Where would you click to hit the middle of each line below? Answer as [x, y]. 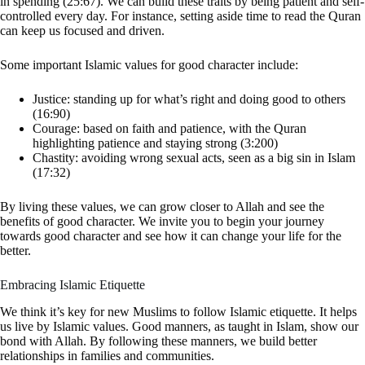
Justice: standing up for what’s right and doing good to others [189, 99]
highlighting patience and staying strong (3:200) [155, 143]
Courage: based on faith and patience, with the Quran [169, 129]
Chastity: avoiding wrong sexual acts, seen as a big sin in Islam [194, 158]
